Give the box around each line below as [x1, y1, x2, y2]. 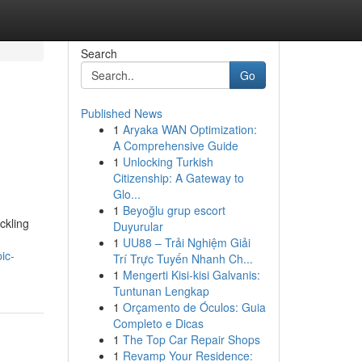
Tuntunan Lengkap [112, 283, 209, 299]
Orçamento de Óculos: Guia [122, 299, 266, 315]
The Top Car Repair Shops [122, 331, 260, 347]
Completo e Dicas [112, 315, 204, 331]
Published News [80, 105, 162, 121]
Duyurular [112, 218, 163, 234]
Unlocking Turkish [122, 154, 213, 170]
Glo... [112, 186, 141, 202]
